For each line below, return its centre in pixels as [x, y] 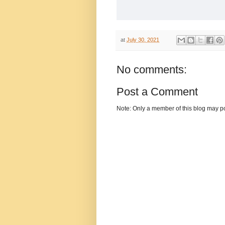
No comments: [152, 70]
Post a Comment [157, 92]
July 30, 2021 [143, 40]
